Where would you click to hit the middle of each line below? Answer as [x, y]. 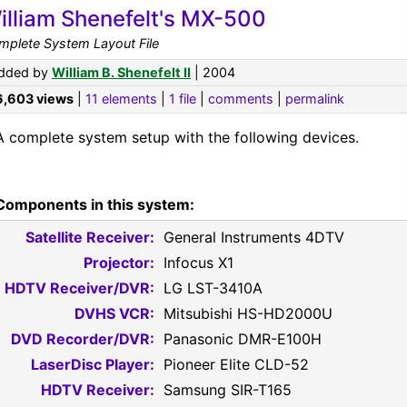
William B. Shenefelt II [121, 72]
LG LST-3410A [213, 288]
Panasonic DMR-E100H [243, 339]
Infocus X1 [199, 263]
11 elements [121, 99]
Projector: [119, 263]
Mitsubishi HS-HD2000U [248, 313]
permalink [315, 99]
